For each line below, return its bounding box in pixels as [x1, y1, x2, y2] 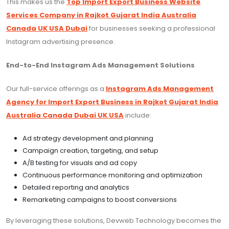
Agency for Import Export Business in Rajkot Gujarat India [6, 97, 218, 107]
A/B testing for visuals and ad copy [22, 158, 137, 168]
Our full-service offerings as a [6, 84, 106, 94]
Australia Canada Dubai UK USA [6, 110, 124, 121]
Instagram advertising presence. [6, 37, 115, 47]
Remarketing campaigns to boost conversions [22, 195, 177, 205]
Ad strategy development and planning [22, 133, 153, 144]
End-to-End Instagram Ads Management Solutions [6, 60, 195, 71]
